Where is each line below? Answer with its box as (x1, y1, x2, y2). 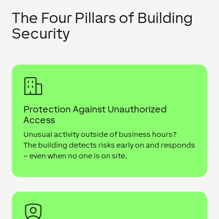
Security (12, 24, 70, 42)
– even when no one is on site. (23, 151, 127, 160)
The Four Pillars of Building (12, 9, 193, 26)
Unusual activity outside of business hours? (23, 130, 176, 138)
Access (23, 114, 55, 125)
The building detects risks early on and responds (23, 140, 195, 149)
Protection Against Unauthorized (23, 103, 167, 114)
